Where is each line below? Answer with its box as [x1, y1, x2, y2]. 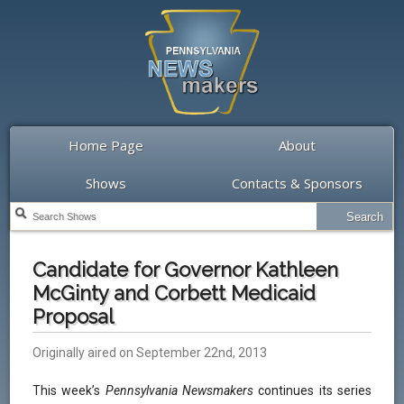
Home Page [68, 136, 143, 154]
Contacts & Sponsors [232, 174, 363, 192]
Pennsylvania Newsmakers [105, 383, 253, 399]
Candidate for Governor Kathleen [32, 257, 339, 281]
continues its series [253, 383, 372, 399]
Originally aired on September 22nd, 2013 [32, 345, 268, 361]
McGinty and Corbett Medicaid [32, 280, 317, 305]
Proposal [32, 304, 115, 328]
